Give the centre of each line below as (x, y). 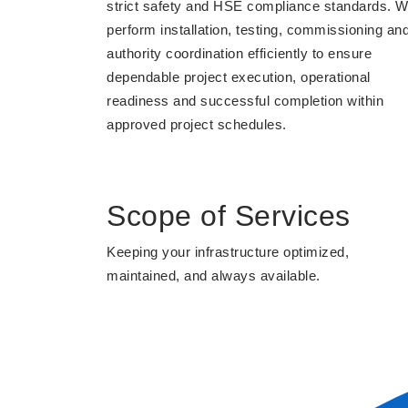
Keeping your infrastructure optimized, (228, 251)
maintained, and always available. (214, 275)
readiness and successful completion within (245, 101)
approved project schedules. (197, 124)
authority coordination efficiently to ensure (239, 53)
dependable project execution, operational (239, 77)
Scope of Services (229, 215)
